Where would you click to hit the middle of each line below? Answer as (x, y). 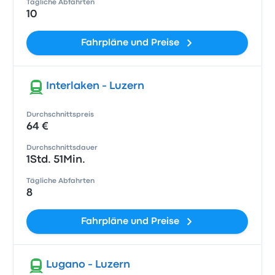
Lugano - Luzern (88, 265)
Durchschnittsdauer (62, 148)
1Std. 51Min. (56, 160)
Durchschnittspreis (60, 115)
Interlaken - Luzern (95, 86)
